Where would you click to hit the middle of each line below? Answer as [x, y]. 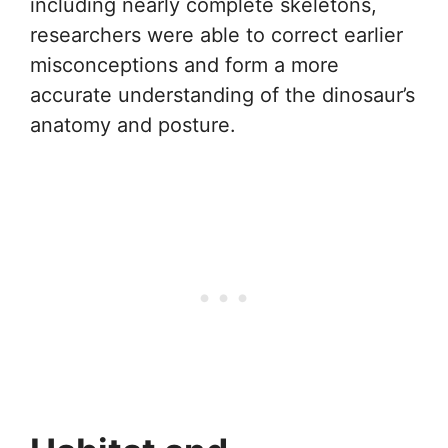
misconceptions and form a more [184, 64]
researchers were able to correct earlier [216, 34]
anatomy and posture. [133, 124]
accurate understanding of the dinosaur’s [222, 94]
